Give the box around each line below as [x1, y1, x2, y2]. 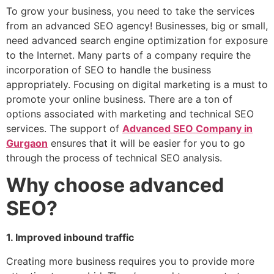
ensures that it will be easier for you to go [48, 136, 245, 149]
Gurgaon [6, 136, 48, 149]
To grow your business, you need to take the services [6, 4, 254, 17]
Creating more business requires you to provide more [6, 254, 254, 267]
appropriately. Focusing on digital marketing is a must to [6, 78, 268, 91]
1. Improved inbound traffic [6, 231, 134, 244]
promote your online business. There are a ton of [6, 92, 232, 105]
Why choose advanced [6, 173, 224, 198]
